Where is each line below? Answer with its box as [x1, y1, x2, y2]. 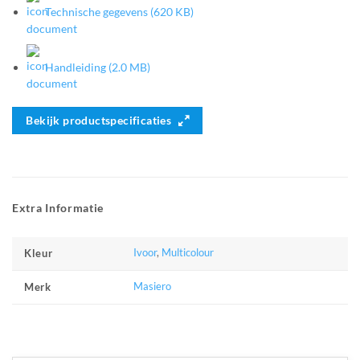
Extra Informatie [12, 201, 104, 215]
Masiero [133, 280, 172, 293]
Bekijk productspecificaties [26, 114, 172, 128]
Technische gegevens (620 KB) [43, 5, 194, 19]
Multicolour [162, 247, 215, 260]
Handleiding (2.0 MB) [43, 59, 151, 74]
